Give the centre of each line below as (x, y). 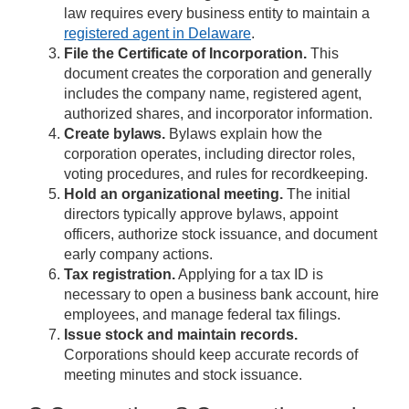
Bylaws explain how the (244, 134)
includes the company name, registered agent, (213, 94)
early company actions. (138, 255)
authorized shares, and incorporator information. (218, 114)
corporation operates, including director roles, (210, 154)
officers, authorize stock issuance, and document (220, 235)
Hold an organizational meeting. (173, 194)
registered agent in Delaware (157, 34)
